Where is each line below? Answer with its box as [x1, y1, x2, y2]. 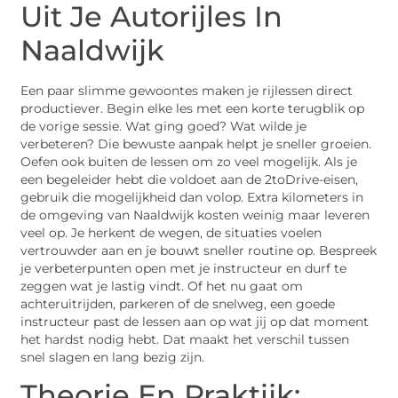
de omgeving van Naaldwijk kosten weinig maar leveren [20, 207, 370, 222]
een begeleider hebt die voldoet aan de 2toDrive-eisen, [20, 171, 359, 187]
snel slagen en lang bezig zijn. [20, 349, 205, 364]
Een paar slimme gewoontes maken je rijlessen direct [20, 83, 354, 98]
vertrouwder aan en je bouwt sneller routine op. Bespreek [20, 243, 378, 258]
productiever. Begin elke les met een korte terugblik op [20, 100, 365, 115]
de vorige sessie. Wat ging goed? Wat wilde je [20, 118, 307, 133]
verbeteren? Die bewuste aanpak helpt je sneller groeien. [20, 136, 372, 151]
